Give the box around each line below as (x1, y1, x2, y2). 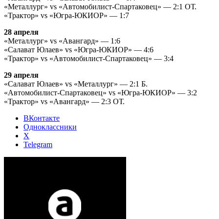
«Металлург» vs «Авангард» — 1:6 (4, 37, 120, 45)
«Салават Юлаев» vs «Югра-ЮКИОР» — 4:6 (4, 45, 153, 54)
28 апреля (4, 28, 39, 37)
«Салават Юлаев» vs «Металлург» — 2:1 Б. (4, 80, 148, 88)
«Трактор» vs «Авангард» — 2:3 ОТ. (4, 97, 125, 106)
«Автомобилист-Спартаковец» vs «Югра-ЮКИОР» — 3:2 (4, 88, 197, 97)
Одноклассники (23, 123, 77, 131)
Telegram (23, 140, 52, 149)
